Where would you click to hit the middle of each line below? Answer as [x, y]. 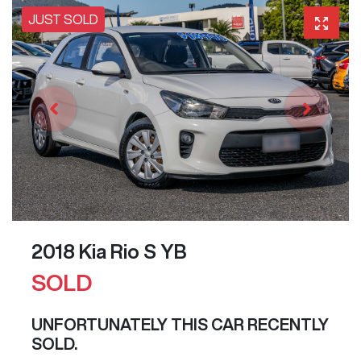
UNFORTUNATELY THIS [121, 325]
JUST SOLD [63, 19]
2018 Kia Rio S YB [109, 252]
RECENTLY [286, 325]
